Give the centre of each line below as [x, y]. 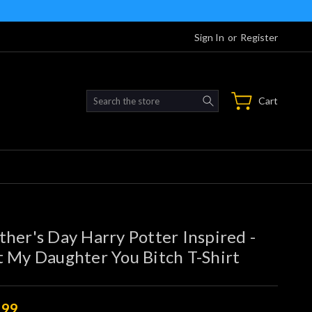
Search [233, 97]
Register [259, 37]
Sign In [209, 37]
